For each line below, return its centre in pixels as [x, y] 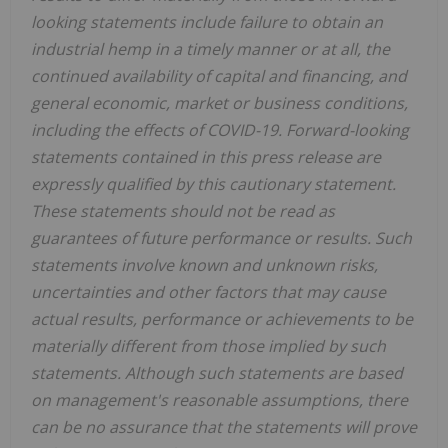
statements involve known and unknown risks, [204, 264]
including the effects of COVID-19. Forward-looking [220, 129]
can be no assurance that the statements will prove [224, 426]
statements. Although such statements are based [217, 372]
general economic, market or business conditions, [219, 102]
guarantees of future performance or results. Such [221, 237]
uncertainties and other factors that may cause [208, 291]
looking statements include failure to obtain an [207, 21]
